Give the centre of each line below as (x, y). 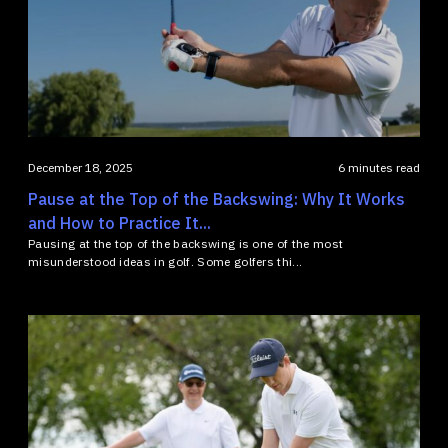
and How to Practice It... (119, 223)
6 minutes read (379, 168)
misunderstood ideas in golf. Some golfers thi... (165, 262)
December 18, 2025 (80, 168)
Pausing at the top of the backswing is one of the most (186, 244)
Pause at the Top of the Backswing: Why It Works (216, 199)
